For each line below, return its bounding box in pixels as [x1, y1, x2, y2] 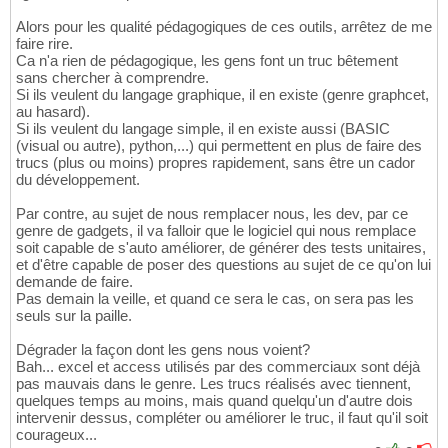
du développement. [16, 171, 140, 189]
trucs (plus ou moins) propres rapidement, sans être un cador [16, 154, 415, 172]
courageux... [16, 426, 97, 444]
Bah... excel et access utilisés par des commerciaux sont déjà [16, 358, 420, 376]
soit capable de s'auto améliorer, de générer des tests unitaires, [16, 239, 426, 257]
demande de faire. [16, 273, 133, 291]
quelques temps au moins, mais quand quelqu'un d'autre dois [16, 392, 413, 410]
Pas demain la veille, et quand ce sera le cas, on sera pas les [16, 290, 414, 308]
